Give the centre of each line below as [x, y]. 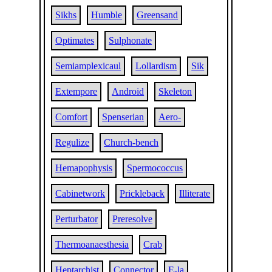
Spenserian [123, 117]
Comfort [72, 117]
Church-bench [131, 142]
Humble [107, 15]
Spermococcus [155, 168]
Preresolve [133, 219]
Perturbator [77, 219]
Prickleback [142, 193]
